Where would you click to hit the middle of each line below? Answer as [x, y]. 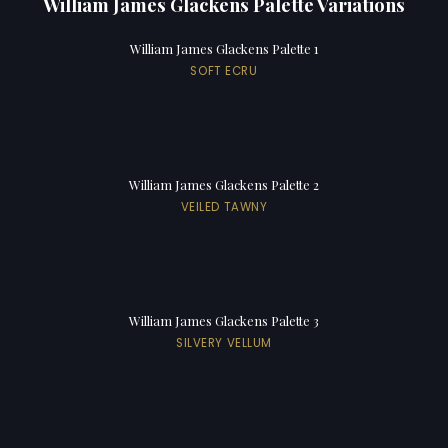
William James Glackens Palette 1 [224, 48]
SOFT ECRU [224, 70]
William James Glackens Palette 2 [224, 184]
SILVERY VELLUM [224, 342]
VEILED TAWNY [224, 206]
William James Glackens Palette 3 [224, 320]
